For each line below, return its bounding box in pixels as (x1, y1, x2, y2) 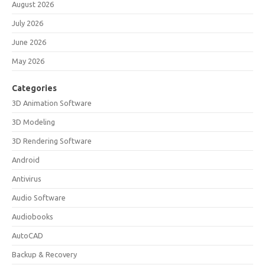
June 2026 (12, 38, 46, 46)
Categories (12, 83, 57, 93)
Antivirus (12, 174, 41, 183)
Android (12, 156, 40, 164)
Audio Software (12, 193, 66, 202)
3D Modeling (12, 118, 55, 126)
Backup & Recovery (12, 250, 77, 258)
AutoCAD (12, 231, 43, 240)
